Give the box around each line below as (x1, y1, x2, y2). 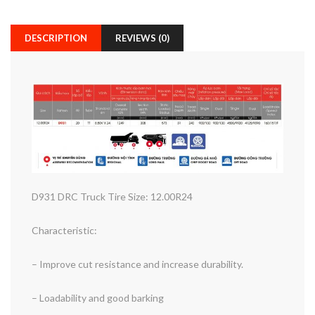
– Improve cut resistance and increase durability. (32, 258, 243, 271)
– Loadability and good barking (32, 292, 164, 304)
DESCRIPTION (25, 32, 87, 44)
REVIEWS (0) (115, 32, 169, 44)
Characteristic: (32, 224, 97, 237)
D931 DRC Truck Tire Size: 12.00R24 (32, 191, 193, 203)
